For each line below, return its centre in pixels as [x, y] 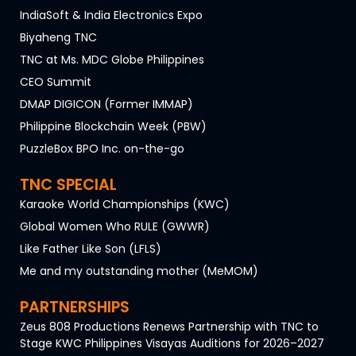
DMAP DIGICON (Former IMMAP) [106, 104]
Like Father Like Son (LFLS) [91, 248]
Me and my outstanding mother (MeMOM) [139, 271]
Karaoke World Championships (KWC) [125, 204]
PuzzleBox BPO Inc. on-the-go [102, 148]
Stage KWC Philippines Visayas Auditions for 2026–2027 [172, 343]
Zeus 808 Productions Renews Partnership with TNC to [169, 326]
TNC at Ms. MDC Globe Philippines [112, 59]
